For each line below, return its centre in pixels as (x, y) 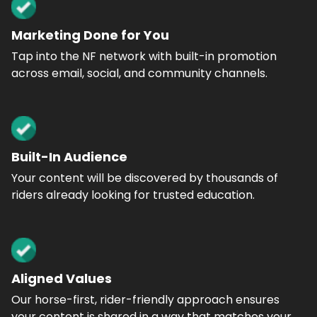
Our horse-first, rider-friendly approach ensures (145, 300)
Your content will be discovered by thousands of (145, 178)
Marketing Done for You (90, 35)
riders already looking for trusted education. (133, 195)
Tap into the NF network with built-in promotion (144, 56)
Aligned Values (62, 278)
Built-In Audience (69, 157)
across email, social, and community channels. (139, 73)
